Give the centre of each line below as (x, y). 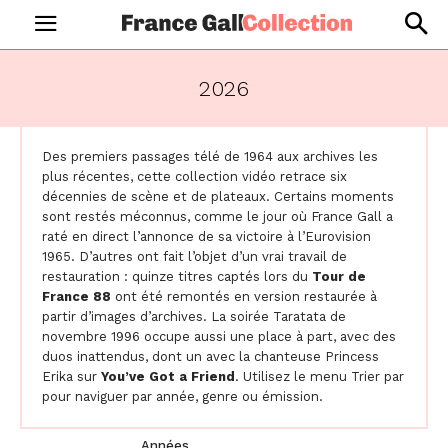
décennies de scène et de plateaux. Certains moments (218, 196)
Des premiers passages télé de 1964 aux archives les (210, 156)
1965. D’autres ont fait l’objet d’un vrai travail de (194, 256)
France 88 (76, 296)
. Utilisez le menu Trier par (319, 376)
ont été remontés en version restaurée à (244, 296)
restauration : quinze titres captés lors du (177, 276)
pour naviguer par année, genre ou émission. (182, 396)
